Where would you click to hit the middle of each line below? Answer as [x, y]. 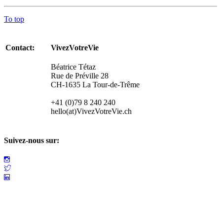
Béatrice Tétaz [73, 67]
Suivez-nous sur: [32, 141]
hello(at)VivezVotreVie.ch [91, 111]
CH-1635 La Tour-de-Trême [95, 85]
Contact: [23, 48]
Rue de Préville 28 [80, 76]
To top [14, 19]
